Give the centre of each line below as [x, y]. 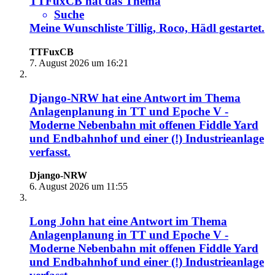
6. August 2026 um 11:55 [79, 187]
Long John [57, 222]
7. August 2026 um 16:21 [79, 63]
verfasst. [50, 152]
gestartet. [240, 28]
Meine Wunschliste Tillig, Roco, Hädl [123, 28]
